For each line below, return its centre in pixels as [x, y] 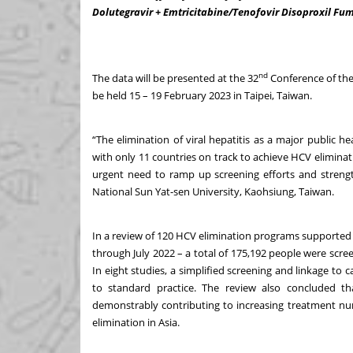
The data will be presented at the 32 [176, 78]
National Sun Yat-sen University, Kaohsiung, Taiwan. [213, 191]
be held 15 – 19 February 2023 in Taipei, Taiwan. [202, 95]
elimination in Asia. [136, 322]
